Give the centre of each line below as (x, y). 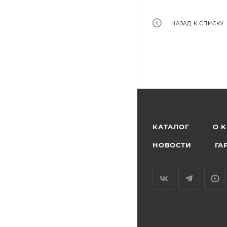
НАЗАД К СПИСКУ (198, 23)
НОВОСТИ (172, 145)
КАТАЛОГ (171, 127)
